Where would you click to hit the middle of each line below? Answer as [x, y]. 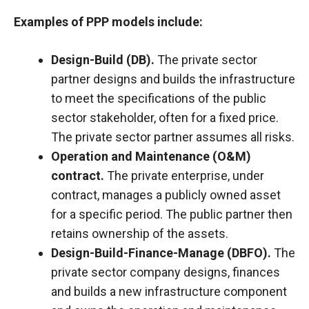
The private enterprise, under [184, 176]
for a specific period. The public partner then [172, 215]
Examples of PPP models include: [108, 22]
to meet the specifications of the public [159, 99]
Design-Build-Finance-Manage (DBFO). [161, 253]
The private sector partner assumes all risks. [173, 137]
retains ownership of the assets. [140, 234]
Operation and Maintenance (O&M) [151, 157]
